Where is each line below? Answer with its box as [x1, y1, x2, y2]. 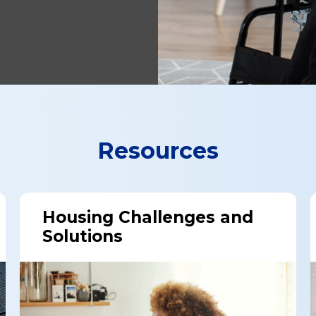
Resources [97, 137, 219, 164]
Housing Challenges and [42, 207, 253, 227]
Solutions [42, 226, 123, 246]
